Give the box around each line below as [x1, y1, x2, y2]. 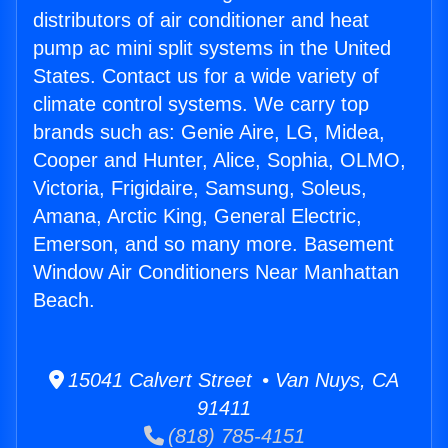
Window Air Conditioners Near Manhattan [33, 261, 399, 284]
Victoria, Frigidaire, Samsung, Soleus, [33, 177, 367, 200]
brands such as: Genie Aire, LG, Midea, [33, 121, 385, 144]
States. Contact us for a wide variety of [33, 65, 379, 88]
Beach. [33, 289, 95, 312]
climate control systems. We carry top [33, 93, 369, 116]
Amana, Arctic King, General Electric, [33, 205, 362, 228]
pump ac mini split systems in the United [33, 37, 391, 60]
